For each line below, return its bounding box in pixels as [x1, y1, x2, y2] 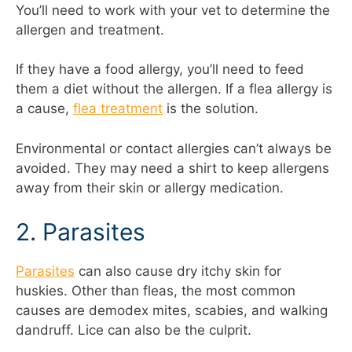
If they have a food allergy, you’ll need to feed [16, 61, 304, 78]
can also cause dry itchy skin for [75, 263, 281, 280]
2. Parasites [16, 218, 145, 247]
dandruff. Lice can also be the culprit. [16, 322, 251, 339]
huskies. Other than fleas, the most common [16, 283, 295, 299]
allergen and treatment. [16, 21, 164, 38]
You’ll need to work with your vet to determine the [16, 2, 330, 18]
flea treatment [73, 101, 163, 117]
